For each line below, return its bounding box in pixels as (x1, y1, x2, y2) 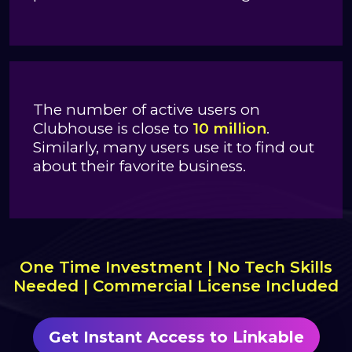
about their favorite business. (33, 156, 246, 175)
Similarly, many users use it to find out (33, 137, 314, 156)
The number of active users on (33, 100, 260, 119)
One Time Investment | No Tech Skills (20, 257, 332, 277)
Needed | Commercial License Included (13, 276, 339, 295)
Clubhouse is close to (33, 119, 192, 137)
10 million (192, 119, 266, 137)
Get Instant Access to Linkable (48, 327, 304, 346)
